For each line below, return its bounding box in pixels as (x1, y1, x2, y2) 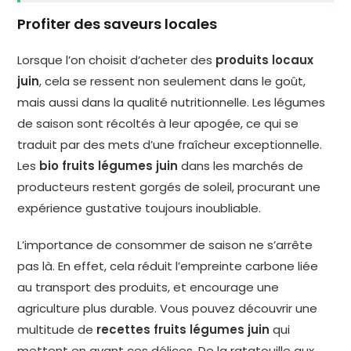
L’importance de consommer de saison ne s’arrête (17, 237, 313, 254)
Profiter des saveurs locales (17, 14, 218, 34)
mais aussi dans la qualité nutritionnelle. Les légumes (17, 94, 326, 111)
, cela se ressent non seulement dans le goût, (39, 73, 306, 90)
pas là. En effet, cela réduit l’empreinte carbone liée (17, 258, 319, 275)
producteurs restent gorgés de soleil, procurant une (17, 179, 321, 196)
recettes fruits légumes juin (96, 321, 270, 338)
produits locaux (215, 52, 314, 69)
